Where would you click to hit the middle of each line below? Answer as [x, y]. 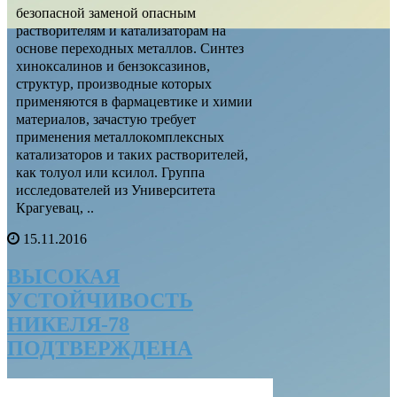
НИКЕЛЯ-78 [68, 324]
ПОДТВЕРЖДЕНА [100, 348]
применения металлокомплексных [120, 136]
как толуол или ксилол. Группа [110, 172]
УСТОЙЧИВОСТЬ [100, 300]
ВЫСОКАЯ [63, 276]
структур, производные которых [114, 83]
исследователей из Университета [116, 190]
